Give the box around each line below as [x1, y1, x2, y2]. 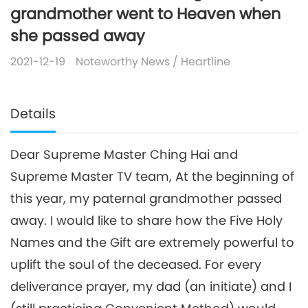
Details [10, 104, 56, 124]
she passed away [10, 25, 145, 47]
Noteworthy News [76, 54, 170, 70]
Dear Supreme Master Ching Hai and [10, 146, 238, 164]
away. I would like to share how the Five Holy [10, 212, 283, 230]
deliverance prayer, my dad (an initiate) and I [10, 278, 291, 296]
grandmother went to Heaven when [10, 3, 280, 25]
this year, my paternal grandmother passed [10, 190, 282, 208]
